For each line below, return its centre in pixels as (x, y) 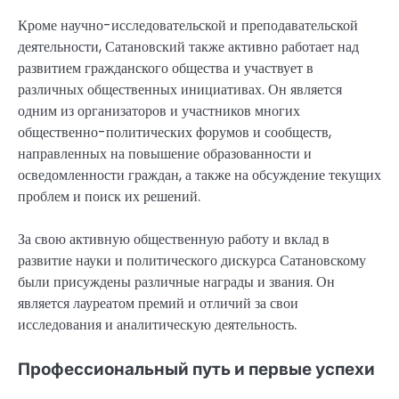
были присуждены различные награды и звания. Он (176, 281)
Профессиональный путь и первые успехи (196, 369)
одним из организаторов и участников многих (159, 110)
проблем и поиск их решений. (109, 196)
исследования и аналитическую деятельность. (157, 324)
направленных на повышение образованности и (165, 153)
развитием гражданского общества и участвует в (166, 68)
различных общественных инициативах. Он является (180, 89)
